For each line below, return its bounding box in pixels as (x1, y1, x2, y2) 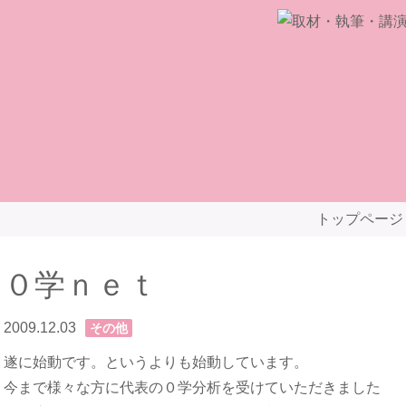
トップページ (316, 211, 403, 227)
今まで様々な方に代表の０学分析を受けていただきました (4, 380, 381, 395)
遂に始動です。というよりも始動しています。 (4, 354, 308, 370)
